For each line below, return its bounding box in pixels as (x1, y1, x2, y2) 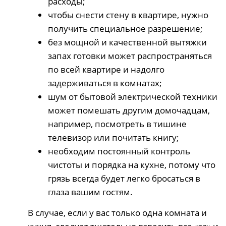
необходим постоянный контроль (48, 145, 190, 157)
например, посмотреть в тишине (48, 118, 187, 130)
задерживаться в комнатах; (48, 77, 162, 89)
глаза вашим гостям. (48, 186, 133, 198)
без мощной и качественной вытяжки (48, 36, 207, 48)
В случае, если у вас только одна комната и (28, 206, 207, 218)
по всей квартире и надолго (48, 63, 164, 75)
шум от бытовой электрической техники (48, 90, 217, 102)
